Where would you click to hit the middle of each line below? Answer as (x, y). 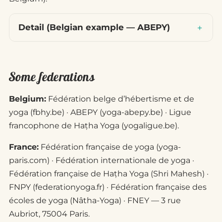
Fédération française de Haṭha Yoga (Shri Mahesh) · (109, 174)
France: (24, 147)
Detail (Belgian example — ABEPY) (94, 28)
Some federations (52, 77)
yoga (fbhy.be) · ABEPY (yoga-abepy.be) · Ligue (100, 112)
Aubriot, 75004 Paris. (49, 214)
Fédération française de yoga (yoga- (110, 147)
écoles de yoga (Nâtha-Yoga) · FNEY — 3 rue (95, 201)
